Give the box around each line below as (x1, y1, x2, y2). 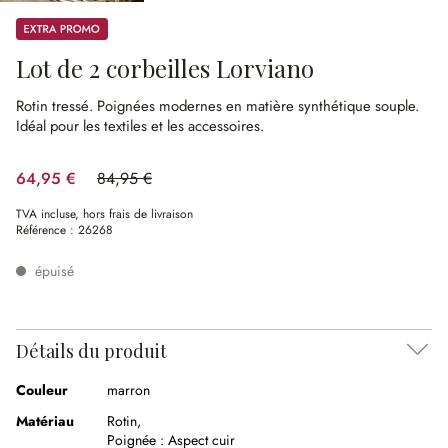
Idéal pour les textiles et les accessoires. (16, 115, 264, 137)
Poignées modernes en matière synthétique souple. (97, 95, 419, 117)
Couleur (16, 380, 68, 400)
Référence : (16, 221, 78, 239)
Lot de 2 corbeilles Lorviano (16, 52, 314, 84)
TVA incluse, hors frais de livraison (16, 205, 193, 223)
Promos (15, 16, 61, 36)
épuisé (31, 261, 74, 281)
